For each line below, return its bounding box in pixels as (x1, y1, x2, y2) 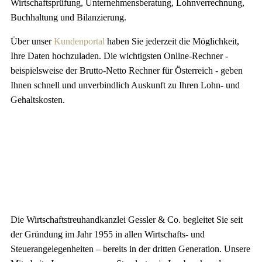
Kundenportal (53, 36, 107, 46)
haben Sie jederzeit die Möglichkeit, (106, 36, 239, 46)
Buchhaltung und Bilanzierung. (10, 12, 126, 22)
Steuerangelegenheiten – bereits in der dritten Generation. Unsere (10, 244, 250, 254)
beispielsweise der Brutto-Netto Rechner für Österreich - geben (10, 65, 243, 75)
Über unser (10, 36, 54, 46)
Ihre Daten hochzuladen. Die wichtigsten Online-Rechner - (10, 51, 228, 61)
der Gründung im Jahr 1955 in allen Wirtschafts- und (10, 229, 205, 239)
